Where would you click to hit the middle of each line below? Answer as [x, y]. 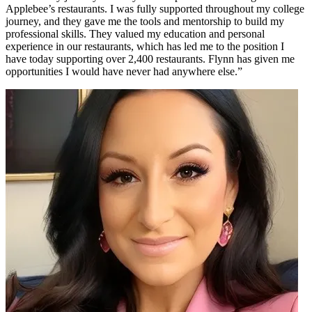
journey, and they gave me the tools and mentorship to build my [145, 22]
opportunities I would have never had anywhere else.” [124, 72]
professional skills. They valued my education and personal [135, 34]
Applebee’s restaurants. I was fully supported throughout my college [155, 9]
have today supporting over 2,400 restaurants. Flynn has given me [150, 59]
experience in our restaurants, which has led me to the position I [145, 47]
